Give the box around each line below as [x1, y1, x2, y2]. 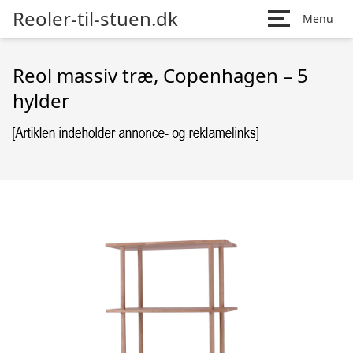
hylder [13, 87, 69, 113]
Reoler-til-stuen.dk [13, 6, 178, 32]
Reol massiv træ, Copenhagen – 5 [13, 62, 308, 88]
